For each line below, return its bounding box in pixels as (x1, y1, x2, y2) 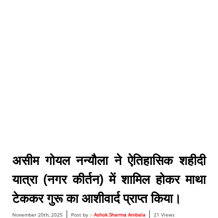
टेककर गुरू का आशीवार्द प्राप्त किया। (12, 189, 182, 207)
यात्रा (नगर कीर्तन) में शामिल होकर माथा (12, 170, 206, 188)
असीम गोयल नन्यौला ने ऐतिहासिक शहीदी (12, 151, 206, 169)
